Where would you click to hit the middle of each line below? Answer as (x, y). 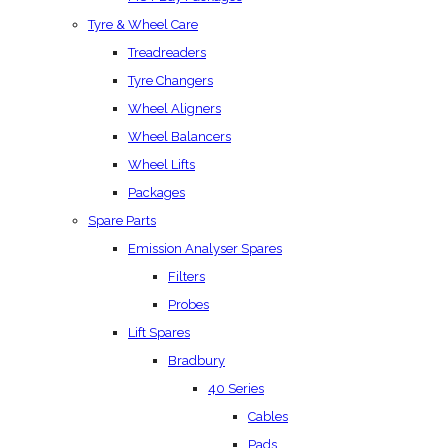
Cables (268, 416)
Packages (156, 192)
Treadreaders (167, 52)
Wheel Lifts (161, 164)
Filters (186, 276)
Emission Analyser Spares (205, 248)
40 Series (236, 388)
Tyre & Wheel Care (143, 24)
